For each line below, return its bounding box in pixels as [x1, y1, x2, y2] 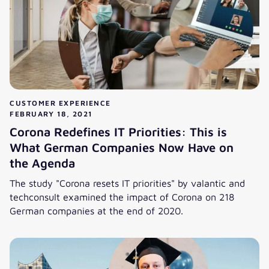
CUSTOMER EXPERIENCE [10, 98, 111, 108]
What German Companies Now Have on [10, 141, 234, 155]
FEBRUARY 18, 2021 [10, 109, 93, 119]
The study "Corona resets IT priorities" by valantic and [10, 177, 245, 189]
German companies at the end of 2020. [10, 205, 183, 217]
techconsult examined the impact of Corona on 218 [10, 191, 234, 203]
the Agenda [10, 156, 75, 171]
